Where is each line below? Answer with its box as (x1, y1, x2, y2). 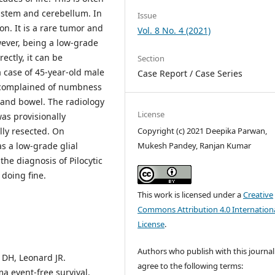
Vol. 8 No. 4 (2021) (137, 25, 211, 37)
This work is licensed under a (137, 189, 244, 201)
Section (137, 53, 165, 64)
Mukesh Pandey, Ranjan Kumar (137, 140, 252, 152)
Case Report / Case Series (137, 68, 243, 80)
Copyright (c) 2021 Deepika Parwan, (137, 125, 268, 137)
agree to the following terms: (137, 260, 244, 272)
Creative (243, 189, 274, 201)
